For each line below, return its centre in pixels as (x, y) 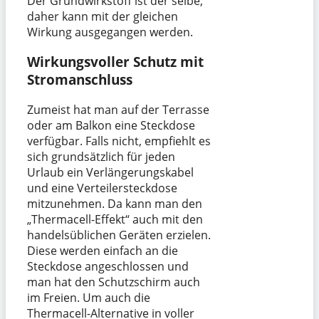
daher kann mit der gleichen (103, 16)
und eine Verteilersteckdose (102, 188)
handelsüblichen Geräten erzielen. (119, 235)
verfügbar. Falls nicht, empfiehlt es (119, 141)
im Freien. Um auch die (89, 298)
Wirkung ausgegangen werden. (110, 32)
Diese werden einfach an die (103, 251)
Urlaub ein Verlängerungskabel (110, 173)
